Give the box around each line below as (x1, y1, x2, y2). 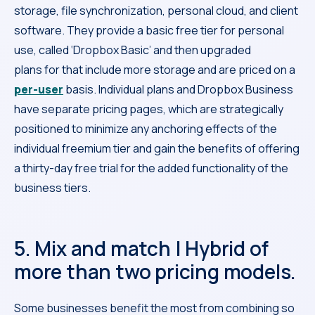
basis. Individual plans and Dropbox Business (63, 81, 293, 97)
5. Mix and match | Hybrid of (14, 234, 269, 262)
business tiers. (14, 179, 93, 195)
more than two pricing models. (14, 257, 297, 285)
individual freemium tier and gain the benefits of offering (14, 140, 300, 156)
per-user (14, 81, 63, 97)
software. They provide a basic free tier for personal (14, 22, 284, 38)
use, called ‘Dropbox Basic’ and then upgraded (14, 41, 251, 58)
